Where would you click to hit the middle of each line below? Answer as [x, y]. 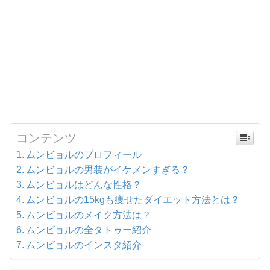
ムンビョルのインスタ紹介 [84, 244]
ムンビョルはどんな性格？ [84, 184]
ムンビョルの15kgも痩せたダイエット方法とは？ [133, 199]
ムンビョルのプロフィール [84, 154]
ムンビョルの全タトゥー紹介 [89, 229]
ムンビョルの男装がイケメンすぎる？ [108, 169]
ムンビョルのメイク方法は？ [89, 214]
